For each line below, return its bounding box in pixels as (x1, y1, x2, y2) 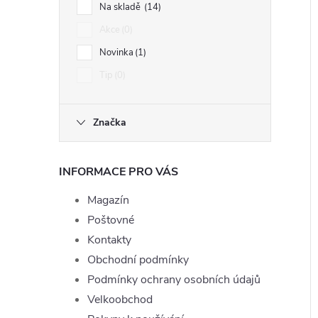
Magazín (87, 192, 129, 208)
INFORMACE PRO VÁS (59, 164, 178, 180)
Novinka (99, 46, 133, 59)
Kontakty (87, 232, 131, 248)
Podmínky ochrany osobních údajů (87, 272, 261, 287)
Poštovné (87, 212, 134, 228)
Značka (93, 116, 126, 129)
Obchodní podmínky (87, 252, 189, 268)
